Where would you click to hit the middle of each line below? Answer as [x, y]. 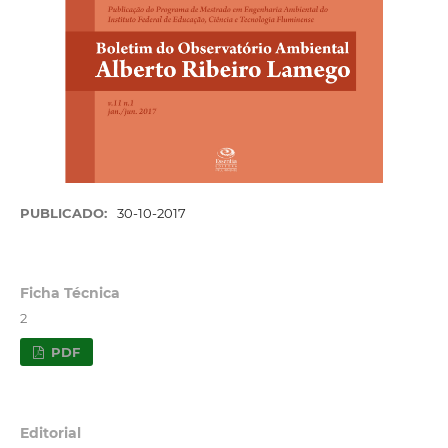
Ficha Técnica [69, 293]
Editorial [50, 432]
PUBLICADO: [65, 213]
